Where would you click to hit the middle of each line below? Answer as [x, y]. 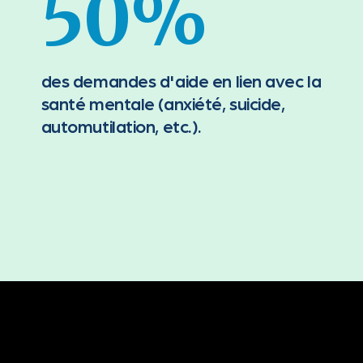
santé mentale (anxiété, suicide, [163, 102]
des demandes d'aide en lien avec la [181, 80]
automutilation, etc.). [121, 125]
